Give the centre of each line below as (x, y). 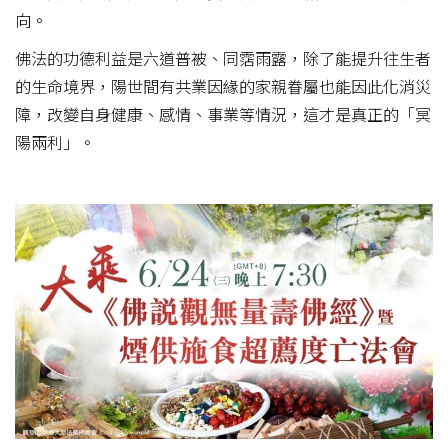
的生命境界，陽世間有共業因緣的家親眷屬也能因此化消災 (223, 85)
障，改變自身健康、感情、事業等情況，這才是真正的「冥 (223, 113)
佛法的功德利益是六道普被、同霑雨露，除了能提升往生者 (223, 57)
